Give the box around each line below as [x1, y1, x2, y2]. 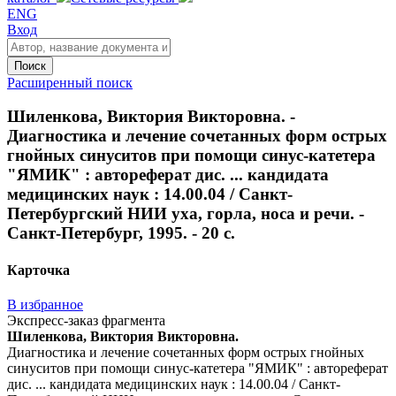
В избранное [7, 296, 83, 312]
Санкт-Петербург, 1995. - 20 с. [7, 224, 235, 243]
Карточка [7, 262, 70, 278]
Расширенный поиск [7, 74, 133, 90]
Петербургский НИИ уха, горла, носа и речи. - [7, 204, 364, 224]
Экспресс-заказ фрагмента [7, 312, 165, 328]
